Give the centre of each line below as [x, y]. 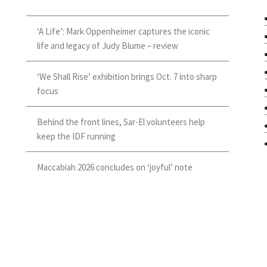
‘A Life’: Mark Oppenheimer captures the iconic [123, 32]
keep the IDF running [76, 136]
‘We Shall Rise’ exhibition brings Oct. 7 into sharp [127, 77]
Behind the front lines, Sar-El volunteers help [121, 122]
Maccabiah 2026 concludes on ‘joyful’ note [115, 167]
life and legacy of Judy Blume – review [108, 46]
